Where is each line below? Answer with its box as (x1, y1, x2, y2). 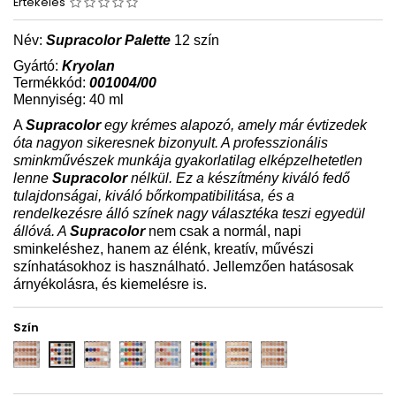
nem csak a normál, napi (145, 223, 301, 239)
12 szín (171, 32, 219, 48)
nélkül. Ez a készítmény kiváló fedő (127, 170, 350, 186)
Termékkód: (13, 74, 89, 90)
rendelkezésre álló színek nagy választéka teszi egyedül (13, 205, 365, 221)
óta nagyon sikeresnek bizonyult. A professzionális (13, 134, 328, 150)
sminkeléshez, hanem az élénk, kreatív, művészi (13, 240, 314, 256)
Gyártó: (13, 57, 62, 73)
